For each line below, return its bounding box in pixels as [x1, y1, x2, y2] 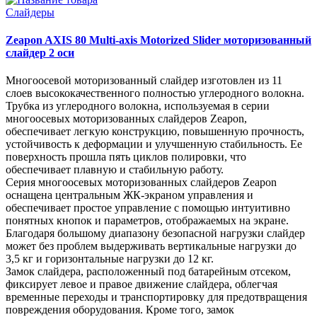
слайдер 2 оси [6, 47, 74, 59]
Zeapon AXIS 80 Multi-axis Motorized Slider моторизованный [6, 34, 311, 46]
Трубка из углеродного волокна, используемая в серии [6, 100, 270, 113]
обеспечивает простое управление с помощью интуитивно [6, 202, 290, 214]
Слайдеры [6, 6, 54, 18]
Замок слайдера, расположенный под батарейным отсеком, [6, 265, 291, 278]
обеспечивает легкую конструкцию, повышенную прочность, [6, 125, 304, 138]
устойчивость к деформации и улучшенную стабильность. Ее [6, 138, 302, 151]
